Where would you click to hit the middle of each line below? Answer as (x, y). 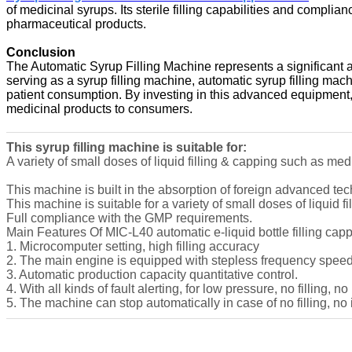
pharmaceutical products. (76, 24)
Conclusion (41, 52)
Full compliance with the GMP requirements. (129, 218)
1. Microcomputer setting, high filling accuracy (133, 246)
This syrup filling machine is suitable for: (126, 147)
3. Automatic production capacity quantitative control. (152, 274)
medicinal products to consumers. (99, 108)
